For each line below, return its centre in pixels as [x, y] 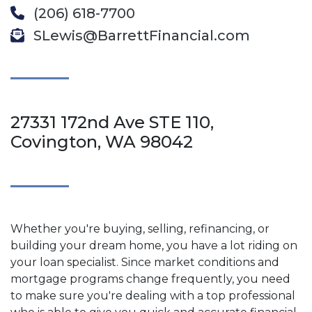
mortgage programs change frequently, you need [150, 279]
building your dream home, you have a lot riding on [154, 245]
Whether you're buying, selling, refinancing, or [140, 228]
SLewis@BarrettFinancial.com [140, 35]
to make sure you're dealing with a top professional [153, 295]
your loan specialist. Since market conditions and [145, 262]
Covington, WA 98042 [102, 141]
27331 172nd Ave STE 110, [112, 122]
